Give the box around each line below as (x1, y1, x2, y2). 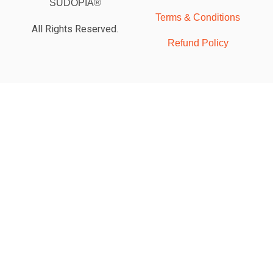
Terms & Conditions (155, 12, 241, 23)
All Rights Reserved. (32, 23, 119, 35)
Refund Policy (167, 37, 229, 48)
